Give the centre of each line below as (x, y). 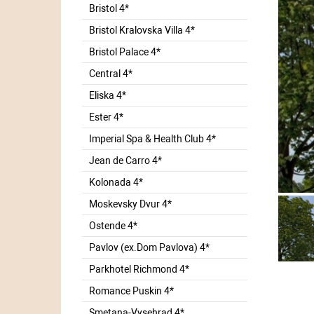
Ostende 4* (113, 225)
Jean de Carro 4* (125, 160)
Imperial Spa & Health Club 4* (152, 138)
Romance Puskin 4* (131, 291)
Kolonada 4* (116, 182)
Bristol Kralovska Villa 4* (142, 30)
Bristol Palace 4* (125, 52)
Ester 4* (106, 117)
